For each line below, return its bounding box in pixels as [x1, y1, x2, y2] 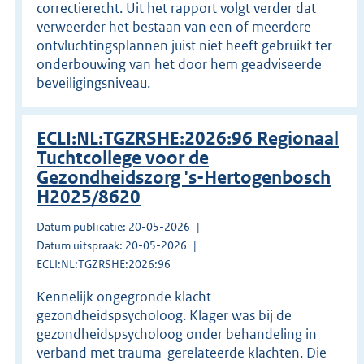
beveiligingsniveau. [37, 73, 150, 92]
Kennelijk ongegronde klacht [37, 287, 211, 305]
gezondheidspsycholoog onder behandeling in [37, 324, 317, 343]
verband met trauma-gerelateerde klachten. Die [37, 343, 327, 362]
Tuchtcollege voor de [37, 146, 209, 169]
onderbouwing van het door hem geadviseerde [37, 54, 322, 73]
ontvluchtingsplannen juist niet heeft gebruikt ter [37, 36, 332, 54]
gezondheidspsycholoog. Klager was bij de [37, 305, 292, 324]
